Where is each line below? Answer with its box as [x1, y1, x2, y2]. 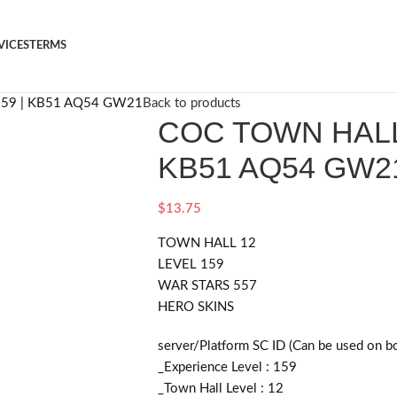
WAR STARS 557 [157, 279, 257, 292]
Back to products [143, 97, 241, 110]
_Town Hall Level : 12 [157, 382, 284, 395]
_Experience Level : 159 [157, 361, 297, 374]
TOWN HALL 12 [157, 237, 256, 250]
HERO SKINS [157, 300, 234, 314]
